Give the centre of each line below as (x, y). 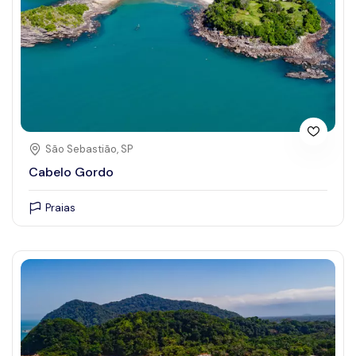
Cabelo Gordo (71, 172)
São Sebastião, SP (89, 149)
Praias (60, 208)
